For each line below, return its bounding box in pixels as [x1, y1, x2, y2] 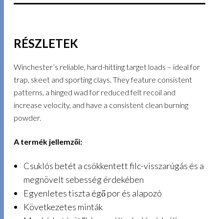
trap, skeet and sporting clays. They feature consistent [14, 75, 193, 85]
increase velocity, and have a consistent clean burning [14, 100, 189, 110]
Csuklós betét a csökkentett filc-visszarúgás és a [23, 160, 204, 172]
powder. [14, 113, 42, 123]
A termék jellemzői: [14, 136, 84, 146]
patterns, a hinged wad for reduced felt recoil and [14, 88, 176, 97]
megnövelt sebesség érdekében [23, 174, 144, 185]
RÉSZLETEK [14, 36, 79, 51]
